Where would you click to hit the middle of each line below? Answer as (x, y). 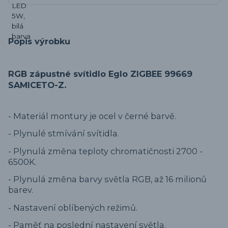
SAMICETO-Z (36, 85)
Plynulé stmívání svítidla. (66, 134)
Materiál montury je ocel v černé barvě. (95, 116)
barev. (21, 190)
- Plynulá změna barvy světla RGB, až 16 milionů (107, 179)
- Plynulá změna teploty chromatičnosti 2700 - (105, 151)
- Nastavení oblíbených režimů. (73, 207)
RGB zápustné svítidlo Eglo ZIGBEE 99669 (100, 74)
